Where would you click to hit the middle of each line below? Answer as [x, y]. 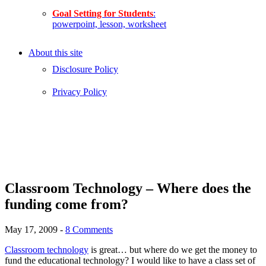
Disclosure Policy [85, 69]
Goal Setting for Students [103, 13]
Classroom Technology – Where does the [128, 188]
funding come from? [66, 204]
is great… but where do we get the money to [173, 249]
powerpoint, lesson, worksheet [109, 24]
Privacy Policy [80, 92]
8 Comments [89, 229]
